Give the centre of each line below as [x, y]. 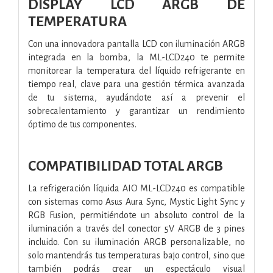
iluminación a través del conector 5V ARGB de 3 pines [136, 228]
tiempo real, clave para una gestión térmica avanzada [136, 84]
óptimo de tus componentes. [82, 124]
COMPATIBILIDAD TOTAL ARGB [126, 166]
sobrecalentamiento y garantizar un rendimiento [136, 111]
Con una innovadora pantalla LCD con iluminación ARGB [136, 44]
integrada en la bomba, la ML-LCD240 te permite [136, 57]
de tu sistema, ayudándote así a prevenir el [136, 97]
